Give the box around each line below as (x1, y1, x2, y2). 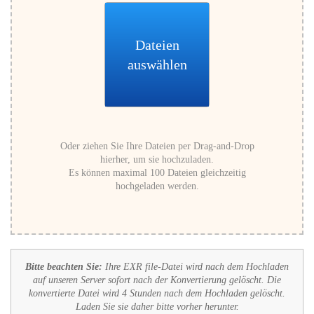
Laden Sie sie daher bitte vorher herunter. (75, 301, 239, 312)
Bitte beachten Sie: (25, 261, 102, 272)
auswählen (127, 57, 187, 72)
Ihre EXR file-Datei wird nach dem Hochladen (102, 261, 289, 272)
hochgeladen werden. (115, 181, 199, 191)
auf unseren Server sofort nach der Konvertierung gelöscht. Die (33, 275, 281, 285)
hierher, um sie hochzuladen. (100, 154, 214, 165)
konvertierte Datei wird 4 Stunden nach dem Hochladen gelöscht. (29, 288, 285, 299)
